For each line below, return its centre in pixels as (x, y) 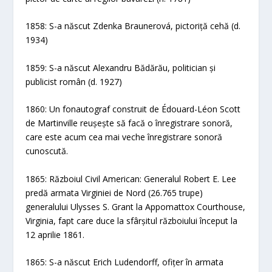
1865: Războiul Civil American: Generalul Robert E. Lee (131, 178)
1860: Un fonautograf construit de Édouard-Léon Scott (133, 109)
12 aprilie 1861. (55, 234)
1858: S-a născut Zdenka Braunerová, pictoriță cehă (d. (133, 26)
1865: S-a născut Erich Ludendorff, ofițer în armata (125, 262)
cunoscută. (47, 151)
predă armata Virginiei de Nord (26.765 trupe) (114, 192)
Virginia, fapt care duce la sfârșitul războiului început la (132, 220)
